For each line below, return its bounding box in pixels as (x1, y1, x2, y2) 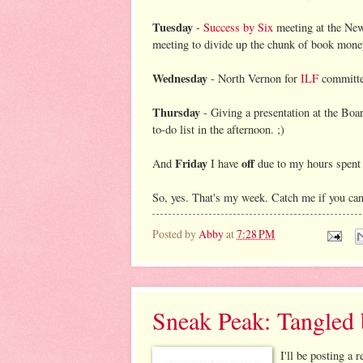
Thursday (152, 103, 200, 121)
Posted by (152, 226, 199, 242)
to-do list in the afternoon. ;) (152, 121, 284, 137)
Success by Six (203, 19, 273, 35)
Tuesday (152, 18, 193, 36)
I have (207, 155, 241, 171)
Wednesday (152, 69, 207, 87)
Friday (175, 154, 207, 172)
